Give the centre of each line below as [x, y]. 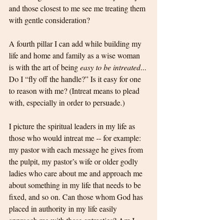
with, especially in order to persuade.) [68, 103]
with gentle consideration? [49, 20]
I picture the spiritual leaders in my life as [73, 126]
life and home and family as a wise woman [75, 55]
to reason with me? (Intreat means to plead [75, 91]
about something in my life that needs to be [76, 185]
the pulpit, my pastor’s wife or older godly [74, 162]
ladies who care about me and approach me [77, 173]
